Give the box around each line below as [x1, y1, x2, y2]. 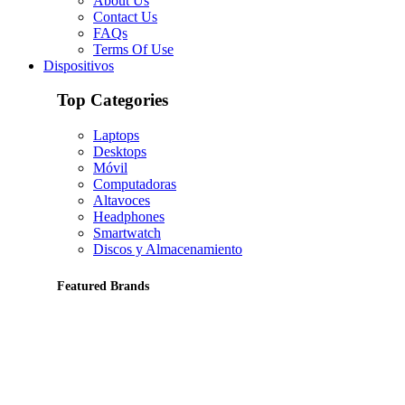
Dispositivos [43, 57, 114, 73]
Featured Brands [57, 278, 149, 293]
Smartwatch [93, 224, 161, 240]
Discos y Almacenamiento [93, 240, 242, 257]
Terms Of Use [93, 41, 174, 57]
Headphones [93, 208, 165, 224]
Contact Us [93, 8, 157, 24]
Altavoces [93, 192, 150, 208]
